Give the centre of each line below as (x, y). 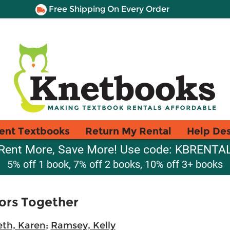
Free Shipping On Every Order (108, 9)
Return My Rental (128, 131)
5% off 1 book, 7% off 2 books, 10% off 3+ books (115, 164)
